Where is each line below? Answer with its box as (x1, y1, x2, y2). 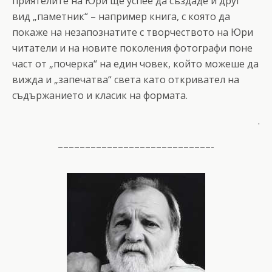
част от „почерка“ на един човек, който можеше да (12, 56, 259, 70)
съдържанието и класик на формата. (12, 88, 188, 102)
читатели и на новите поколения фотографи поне (12, 41, 253, 55)
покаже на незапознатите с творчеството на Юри (12, 25, 253, 39)
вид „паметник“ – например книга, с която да (12, 9, 230, 23)
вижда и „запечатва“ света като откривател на (12, 72, 239, 86)
